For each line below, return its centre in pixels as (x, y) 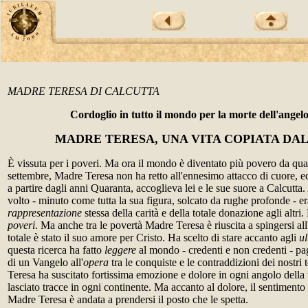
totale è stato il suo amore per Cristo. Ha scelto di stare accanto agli (153, 238)
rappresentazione (45, 213)
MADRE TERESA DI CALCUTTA (84, 91)
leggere (120, 250)
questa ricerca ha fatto (56, 250)
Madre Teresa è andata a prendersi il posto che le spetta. (128, 299)
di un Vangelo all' (45, 262)
